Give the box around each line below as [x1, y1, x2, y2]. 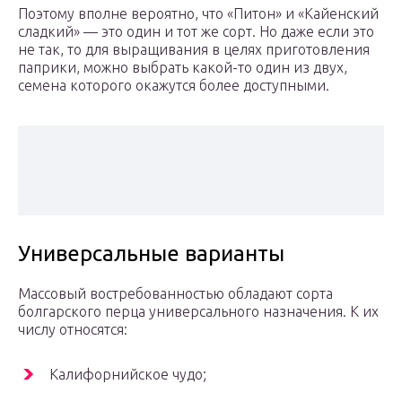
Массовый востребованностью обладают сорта [18, 285, 333, 302]
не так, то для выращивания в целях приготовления [18, 41, 370, 58]
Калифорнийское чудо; [49, 366, 206, 383]
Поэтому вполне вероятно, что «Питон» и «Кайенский [18, 5, 379, 22]
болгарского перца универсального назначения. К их [18, 303, 379, 320]
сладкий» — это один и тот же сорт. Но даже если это [18, 23, 374, 40]
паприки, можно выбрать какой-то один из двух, [18, 59, 347, 76]
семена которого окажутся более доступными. [18, 77, 329, 94]
